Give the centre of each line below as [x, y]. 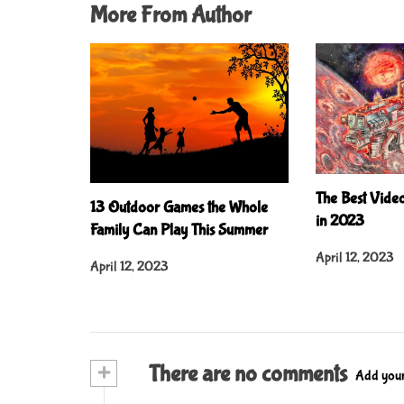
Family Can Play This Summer [179, 231]
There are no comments [246, 375]
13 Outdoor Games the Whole [179, 208]
